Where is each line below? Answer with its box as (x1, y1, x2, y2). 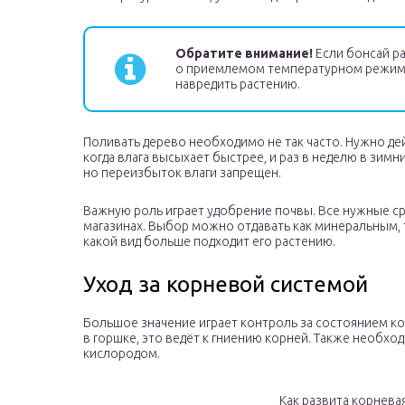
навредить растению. (175, 77, 300, 92)
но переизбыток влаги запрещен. (83, 165, 281, 181)
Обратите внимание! (175, 46, 313, 61)
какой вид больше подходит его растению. (83, 234, 335, 250)
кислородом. (83, 346, 160, 362)
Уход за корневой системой (83, 272, 368, 297)
